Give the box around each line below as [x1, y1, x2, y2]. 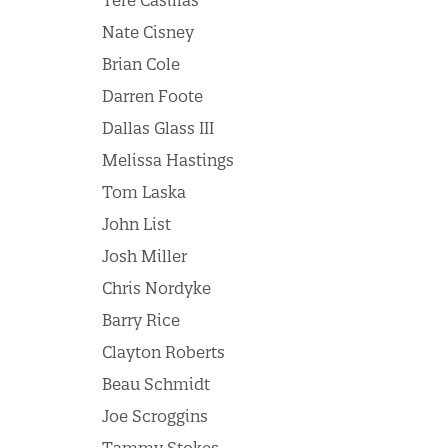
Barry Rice [102, 310, 180, 330]
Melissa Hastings [102, 150, 234, 170]
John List [102, 214, 171, 234]
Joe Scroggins [102, 406, 208, 426]
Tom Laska [102, 182, 186, 202]
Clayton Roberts [102, 342, 225, 362]
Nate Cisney [102, 22, 194, 42]
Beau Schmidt [102, 374, 210, 394]
